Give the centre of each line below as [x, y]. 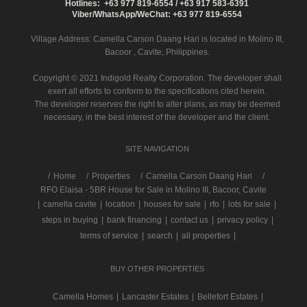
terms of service [109, 235]
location [120, 204]
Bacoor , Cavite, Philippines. [157, 52]
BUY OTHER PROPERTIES [157, 268]
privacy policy [243, 220]
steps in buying [70, 220]
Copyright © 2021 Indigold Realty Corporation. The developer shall [157, 78]
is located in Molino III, [241, 39]
